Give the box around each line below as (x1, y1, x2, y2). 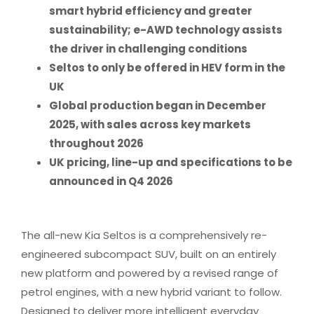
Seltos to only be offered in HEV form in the (49, 60, 285, 75)
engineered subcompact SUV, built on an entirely (21, 247, 276, 261)
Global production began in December (49, 98, 266, 113)
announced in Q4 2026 (49, 174, 173, 189)
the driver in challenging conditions (49, 41, 247, 56)
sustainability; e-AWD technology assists (49, 22, 282, 37)
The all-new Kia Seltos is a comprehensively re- (21, 228, 267, 243)
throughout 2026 (49, 136, 144, 151)
